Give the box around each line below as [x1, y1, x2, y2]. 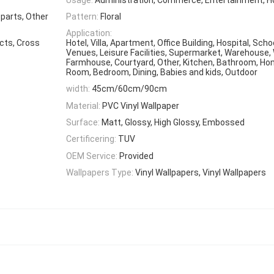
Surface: [66, 117, 100, 128]
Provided [119, 150, 154, 161]
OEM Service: [66, 150, 117, 161]
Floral [100, 11, 121, 21]
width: [66, 84, 90, 94]
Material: [66, 100, 100, 111]
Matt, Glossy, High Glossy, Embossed [102, 117, 245, 128]
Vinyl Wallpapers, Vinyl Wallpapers [135, 167, 266, 177]
